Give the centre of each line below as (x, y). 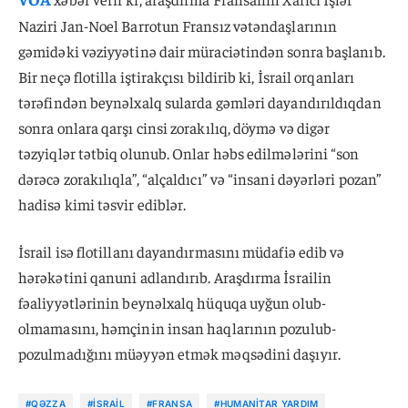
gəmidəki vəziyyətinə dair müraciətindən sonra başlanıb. (202, 51)
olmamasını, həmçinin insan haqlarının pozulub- (177, 327)
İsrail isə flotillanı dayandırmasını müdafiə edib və (182, 251)
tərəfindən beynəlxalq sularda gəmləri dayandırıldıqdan (200, 102)
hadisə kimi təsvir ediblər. (102, 204)
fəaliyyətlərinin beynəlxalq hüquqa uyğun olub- (172, 302)
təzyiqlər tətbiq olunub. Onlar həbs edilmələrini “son (189, 153)
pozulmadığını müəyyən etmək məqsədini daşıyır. (179, 353)
